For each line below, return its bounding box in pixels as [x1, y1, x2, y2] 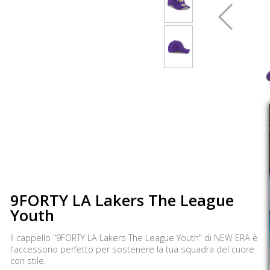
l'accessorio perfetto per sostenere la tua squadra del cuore [10, 243, 254, 255]
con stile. [10, 255, 46, 266]
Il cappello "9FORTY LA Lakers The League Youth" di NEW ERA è [10, 232, 258, 243]
